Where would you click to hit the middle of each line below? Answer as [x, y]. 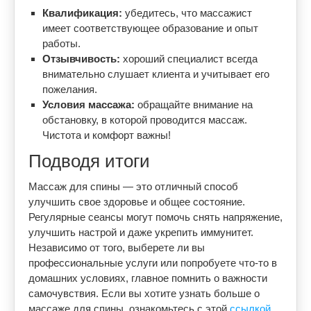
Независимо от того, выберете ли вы [117, 247]
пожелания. [70, 89]
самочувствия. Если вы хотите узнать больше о [144, 293]
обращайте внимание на [194, 104]
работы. [61, 43]
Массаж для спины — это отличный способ [133, 186]
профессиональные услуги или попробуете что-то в [153, 263]
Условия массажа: [89, 104]
